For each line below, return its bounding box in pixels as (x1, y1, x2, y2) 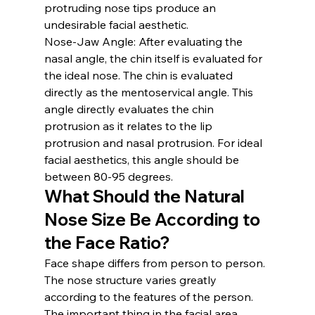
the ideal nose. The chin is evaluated (44, 67, 236, 82)
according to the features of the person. (44, 289, 256, 304)
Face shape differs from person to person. (44, 255, 268, 270)
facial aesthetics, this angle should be (44, 152, 242, 167)
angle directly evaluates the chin (44, 101, 217, 116)
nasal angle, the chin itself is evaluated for (44, 51, 265, 65)
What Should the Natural (44, 185, 248, 207)
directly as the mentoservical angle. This (44, 84, 256, 99)
